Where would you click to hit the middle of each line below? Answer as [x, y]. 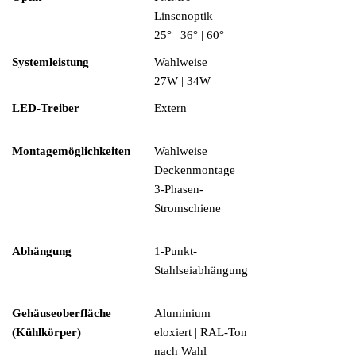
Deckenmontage [195, 170]
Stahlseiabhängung [201, 270]
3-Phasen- [179, 189]
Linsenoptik [184, 16]
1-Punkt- [176, 251]
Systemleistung [50, 62]
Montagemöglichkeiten [71, 151]
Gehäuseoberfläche [62, 313]
